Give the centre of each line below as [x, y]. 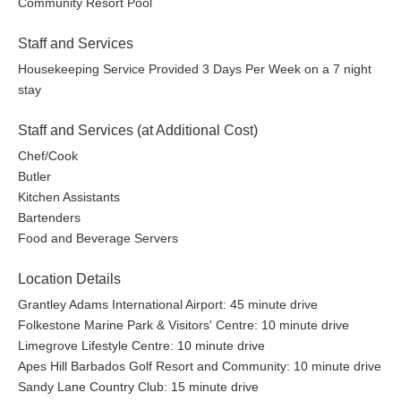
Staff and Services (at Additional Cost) [138, 131]
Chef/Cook [48, 156]
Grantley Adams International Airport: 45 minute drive [168, 305]
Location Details [69, 279]
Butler [34, 177]
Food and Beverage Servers [98, 239]
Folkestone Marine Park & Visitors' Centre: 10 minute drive [183, 325]
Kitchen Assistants [69, 197]
